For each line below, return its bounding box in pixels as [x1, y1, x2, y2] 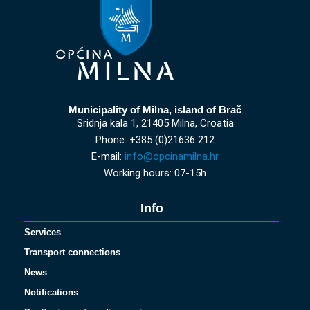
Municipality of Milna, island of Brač [69, 104, 241, 116]
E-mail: [91, 150, 125, 163]
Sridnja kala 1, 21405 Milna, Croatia [76, 117, 234, 129]
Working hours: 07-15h [104, 167, 206, 179]
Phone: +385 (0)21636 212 [95, 134, 215, 146]
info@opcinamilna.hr [125, 150, 219, 163]
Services [24, 227, 61, 237]
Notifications [24, 287, 78, 298]
